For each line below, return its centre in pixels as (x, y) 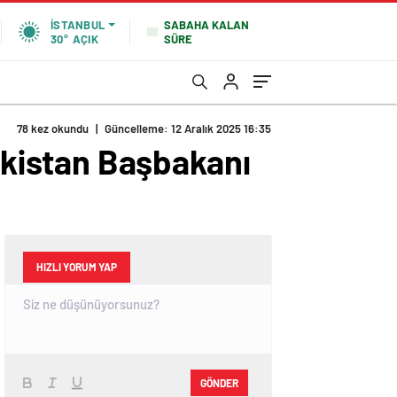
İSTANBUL (78, 25)
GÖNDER (219, 382)
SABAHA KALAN (206, 24)
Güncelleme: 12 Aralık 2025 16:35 (188, 128)
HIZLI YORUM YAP (77, 267)
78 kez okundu (53, 128)
